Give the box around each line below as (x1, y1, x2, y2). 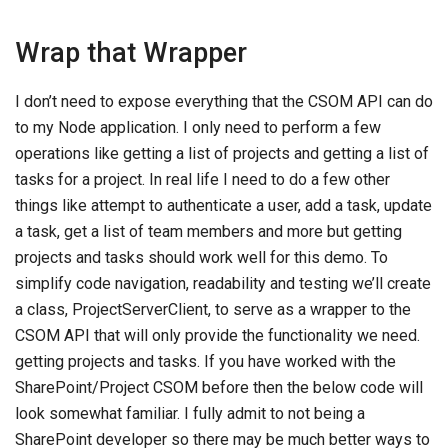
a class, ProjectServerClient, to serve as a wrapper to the (15, 300, 411, 319)
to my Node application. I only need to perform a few (15, 118, 381, 137)
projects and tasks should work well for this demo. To (15, 248, 388, 267)
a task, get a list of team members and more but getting (15, 222, 402, 241)
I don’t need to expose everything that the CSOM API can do (15, 92, 433, 111)
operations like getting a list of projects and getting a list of (15, 144, 429, 163)
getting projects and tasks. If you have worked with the (15, 352, 396, 371)
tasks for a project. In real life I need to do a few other (15, 170, 390, 189)
